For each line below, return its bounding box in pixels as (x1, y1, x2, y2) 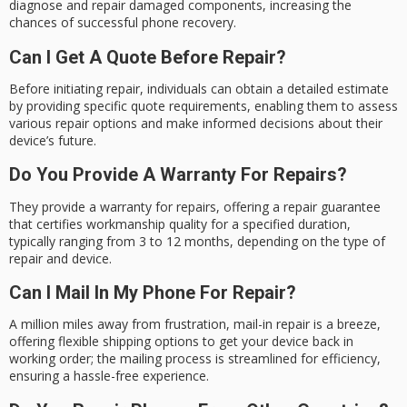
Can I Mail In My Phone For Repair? (9, 281, 296, 303)
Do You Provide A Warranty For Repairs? (9, 164, 347, 186)
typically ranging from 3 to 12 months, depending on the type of (9, 232, 385, 250)
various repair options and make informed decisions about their (9, 114, 382, 132)
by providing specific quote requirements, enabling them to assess (9, 96, 398, 114)
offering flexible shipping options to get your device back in (9, 333, 353, 351)
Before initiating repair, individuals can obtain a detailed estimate (9, 79, 389, 97)
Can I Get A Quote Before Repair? (9, 45, 286, 68)
